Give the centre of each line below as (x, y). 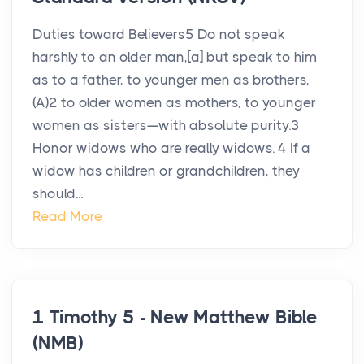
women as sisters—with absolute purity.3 (166, 126)
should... (58, 194)
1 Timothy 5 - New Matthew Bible (175, 318)
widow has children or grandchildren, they (166, 171)
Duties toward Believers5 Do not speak (159, 35)
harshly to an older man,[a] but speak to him (175, 57)
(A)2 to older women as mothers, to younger (174, 103)
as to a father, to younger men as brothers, (171, 80)
